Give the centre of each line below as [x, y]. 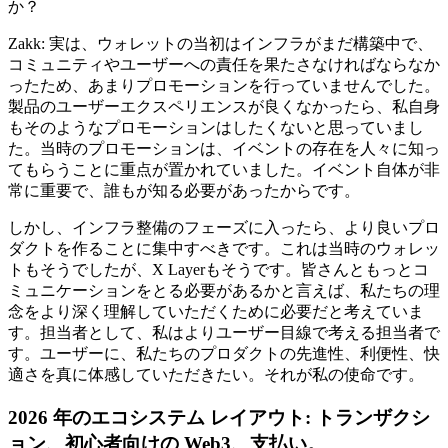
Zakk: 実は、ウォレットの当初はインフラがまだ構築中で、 [220, 44]
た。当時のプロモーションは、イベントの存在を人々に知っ [224, 149]
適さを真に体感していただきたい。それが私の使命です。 [216, 375]
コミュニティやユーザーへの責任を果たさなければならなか [224, 65]
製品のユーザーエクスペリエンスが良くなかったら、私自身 [224, 107]
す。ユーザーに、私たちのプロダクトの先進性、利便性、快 [224, 354]
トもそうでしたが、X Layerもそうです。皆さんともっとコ [218, 270]
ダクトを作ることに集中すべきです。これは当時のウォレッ [224, 249]
